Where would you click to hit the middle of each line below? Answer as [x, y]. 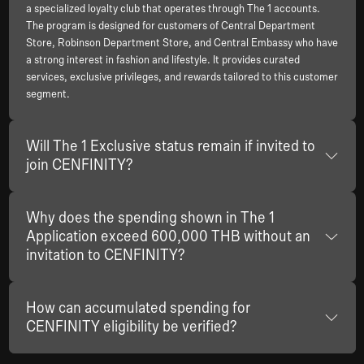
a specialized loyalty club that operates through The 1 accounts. [173, 9]
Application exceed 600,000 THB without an [168, 237]
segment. [48, 94]
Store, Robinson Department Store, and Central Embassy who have [182, 43]
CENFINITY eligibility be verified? [131, 327]
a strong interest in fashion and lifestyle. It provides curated [162, 60]
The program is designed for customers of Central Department [170, 26]
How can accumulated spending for [138, 308]
